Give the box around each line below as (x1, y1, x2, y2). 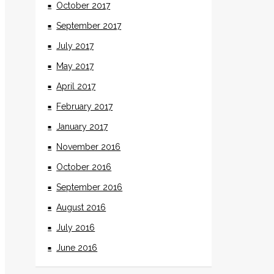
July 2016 (56, 222, 95, 232)
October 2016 (56, 161, 112, 172)
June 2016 (56, 242, 98, 253)
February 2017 (56, 101, 113, 111)
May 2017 (56, 61, 94, 71)
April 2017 (56, 81, 96, 91)
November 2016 (56, 141, 121, 152)
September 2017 (56, 20, 122, 31)
